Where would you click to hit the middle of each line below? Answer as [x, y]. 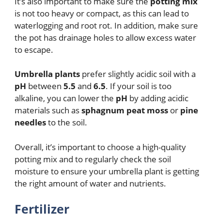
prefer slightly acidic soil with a [139, 74]
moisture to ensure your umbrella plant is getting [107, 171]
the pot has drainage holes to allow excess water [105, 37]
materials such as [48, 110]
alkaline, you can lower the [65, 98]
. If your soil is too [139, 86]
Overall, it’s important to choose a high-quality [100, 147]
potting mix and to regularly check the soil [93, 159]
